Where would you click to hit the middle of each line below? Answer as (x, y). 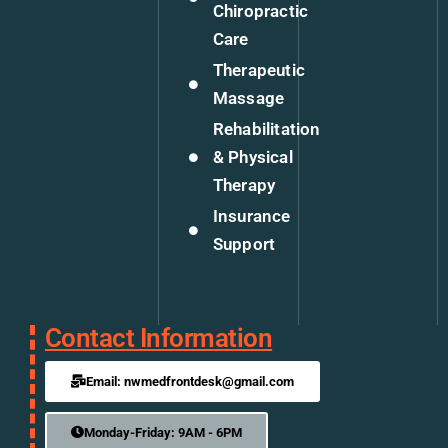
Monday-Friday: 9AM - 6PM (163, 433)
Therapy (244, 185)
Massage (248, 98)
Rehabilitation (266, 129)
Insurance (251, 216)
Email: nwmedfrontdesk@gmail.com (190, 382)
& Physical (252, 157)
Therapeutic (259, 70)
